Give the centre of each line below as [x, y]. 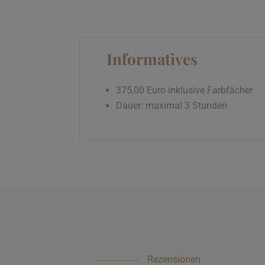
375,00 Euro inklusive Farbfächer [185, 91]
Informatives [152, 59]
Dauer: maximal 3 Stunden [172, 106]
